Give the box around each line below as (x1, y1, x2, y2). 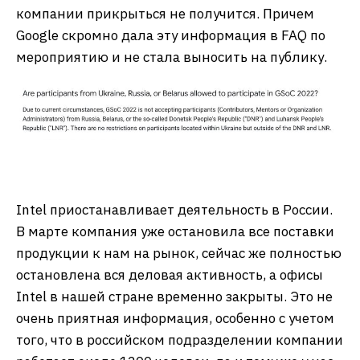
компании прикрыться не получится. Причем (16, 5, 314, 23)
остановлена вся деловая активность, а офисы (16, 266, 323, 284)
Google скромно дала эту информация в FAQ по (16, 27, 325, 45)
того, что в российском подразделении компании (16, 331, 343, 350)
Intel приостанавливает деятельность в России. (16, 201, 333, 219)
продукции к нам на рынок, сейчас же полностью (16, 244, 342, 263)
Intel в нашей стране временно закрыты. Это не (16, 288, 333, 306)
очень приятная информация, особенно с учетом (16, 309, 334, 328)
